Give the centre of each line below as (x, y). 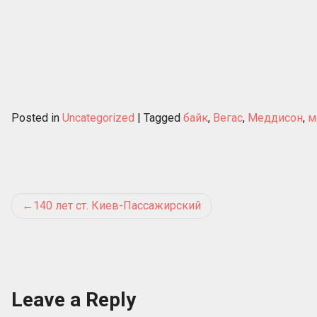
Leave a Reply (74, 300)
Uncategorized (98, 118)
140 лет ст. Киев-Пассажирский (117, 206)
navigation (64, 230)
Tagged (163, 118)
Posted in (37, 118)
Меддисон (275, 118)
